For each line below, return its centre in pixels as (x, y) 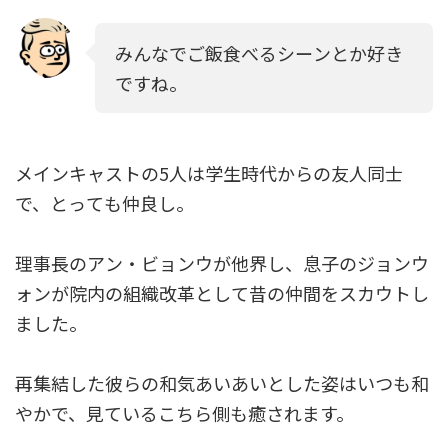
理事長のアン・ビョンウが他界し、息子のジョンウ (222, 262)
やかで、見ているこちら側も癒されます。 (184, 412)
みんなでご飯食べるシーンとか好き (259, 52)
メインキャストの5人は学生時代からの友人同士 (209, 172)
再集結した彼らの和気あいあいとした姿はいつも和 (222, 382)
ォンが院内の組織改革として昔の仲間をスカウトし (222, 292)
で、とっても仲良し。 (104, 202)
